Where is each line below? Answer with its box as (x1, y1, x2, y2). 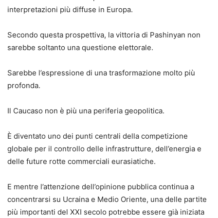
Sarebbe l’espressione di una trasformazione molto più (7, 68, 195, 77)
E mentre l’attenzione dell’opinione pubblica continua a (7, 182, 194, 191)
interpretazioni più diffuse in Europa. (7, 4, 133, 14)
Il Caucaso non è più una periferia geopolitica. (7, 106, 164, 115)
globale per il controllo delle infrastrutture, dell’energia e (7, 144, 201, 153)
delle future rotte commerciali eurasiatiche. (7, 156, 156, 166)
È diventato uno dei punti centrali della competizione (7, 131, 188, 141)
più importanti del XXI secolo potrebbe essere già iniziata (7, 207, 204, 217)
